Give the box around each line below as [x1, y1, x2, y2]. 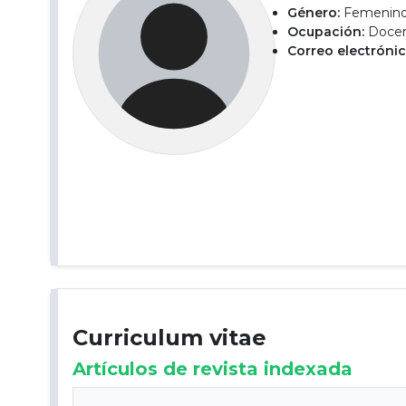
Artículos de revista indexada [72, 358, 353, 380]
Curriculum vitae [72, 324, 267, 351]
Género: [287, 5, 341, 21]
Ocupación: [287, 24, 365, 40]
